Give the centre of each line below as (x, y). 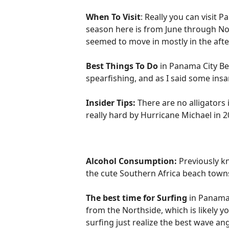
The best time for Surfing (136, 198)
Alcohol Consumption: (131, 161)
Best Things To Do (122, 66)
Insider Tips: (112, 103)
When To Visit (113, 17)
